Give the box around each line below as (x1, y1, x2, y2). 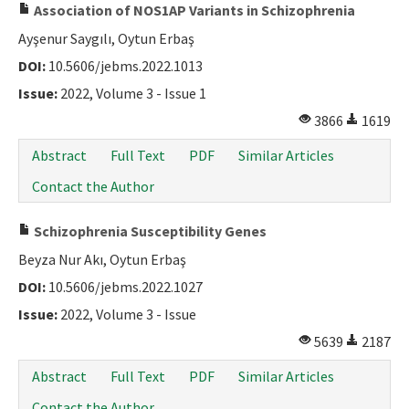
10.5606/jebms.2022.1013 (46, 57, 203, 75)
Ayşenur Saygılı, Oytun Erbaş (18, 29, 194, 47)
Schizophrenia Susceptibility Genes (31, 222, 267, 240)
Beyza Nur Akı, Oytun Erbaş (18, 250, 186, 268)
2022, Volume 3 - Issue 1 (58, 84, 206, 102)
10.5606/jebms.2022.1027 (46, 278, 203, 296)
